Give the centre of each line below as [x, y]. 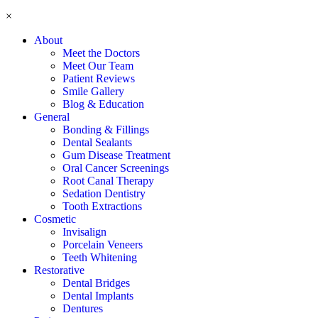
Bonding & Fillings [106, 130]
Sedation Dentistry [104, 193]
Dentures [83, 308]
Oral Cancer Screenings [116, 168]
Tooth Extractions [102, 206]
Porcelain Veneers [103, 245]
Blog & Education [103, 104]
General [52, 117]
